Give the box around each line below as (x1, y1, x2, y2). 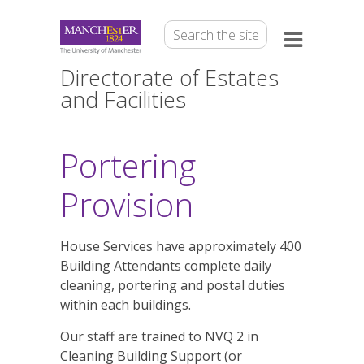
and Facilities (60, 84, 186, 115)
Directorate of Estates (60, 63, 279, 93)
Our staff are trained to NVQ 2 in (60, 327, 258, 345)
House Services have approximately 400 (60, 237, 301, 255)
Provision (60, 182, 193, 227)
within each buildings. (60, 296, 191, 314)
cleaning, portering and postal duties (60, 276, 285, 294)
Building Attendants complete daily (60, 257, 271, 275)
